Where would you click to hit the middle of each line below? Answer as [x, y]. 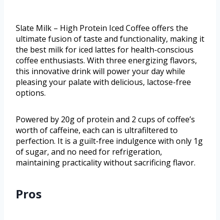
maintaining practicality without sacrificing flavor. [106, 163]
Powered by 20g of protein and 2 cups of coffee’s [105, 120]
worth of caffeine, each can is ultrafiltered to [97, 130]
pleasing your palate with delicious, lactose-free [103, 82]
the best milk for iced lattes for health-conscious [105, 50]
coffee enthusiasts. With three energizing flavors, [106, 61]
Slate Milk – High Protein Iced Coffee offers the [102, 28]
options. [31, 93]
